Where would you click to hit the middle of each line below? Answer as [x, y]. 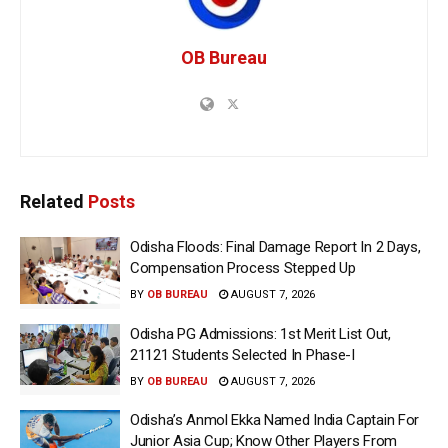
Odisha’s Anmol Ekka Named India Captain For [275, 420]
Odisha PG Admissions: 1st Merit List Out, [260, 333]
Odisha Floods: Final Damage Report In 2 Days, [275, 247]
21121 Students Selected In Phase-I [242, 354]
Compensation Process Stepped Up [243, 268]
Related [52, 202]
